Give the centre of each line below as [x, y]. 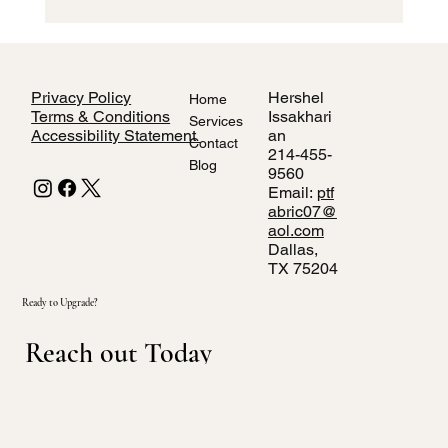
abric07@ [302, 211]
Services [215, 120]
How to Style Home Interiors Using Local [246, 33]
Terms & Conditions [101, 116]
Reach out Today [118, 353]
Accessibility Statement [116, 135]
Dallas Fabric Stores [170, 55]
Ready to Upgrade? [60, 302]
